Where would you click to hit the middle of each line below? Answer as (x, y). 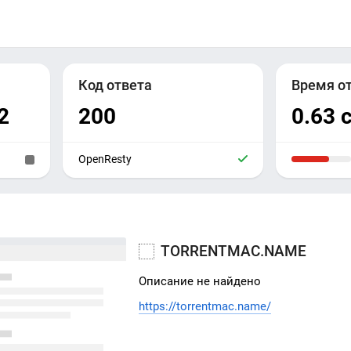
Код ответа (115, 85)
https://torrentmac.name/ (205, 306)
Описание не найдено (200, 281)
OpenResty (105, 159)
